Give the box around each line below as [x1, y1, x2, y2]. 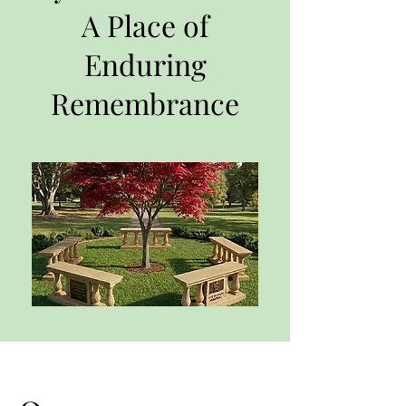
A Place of [81, 5, 209, 44]
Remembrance [51, 83, 239, 122]
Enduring [83, 44, 207, 83]
